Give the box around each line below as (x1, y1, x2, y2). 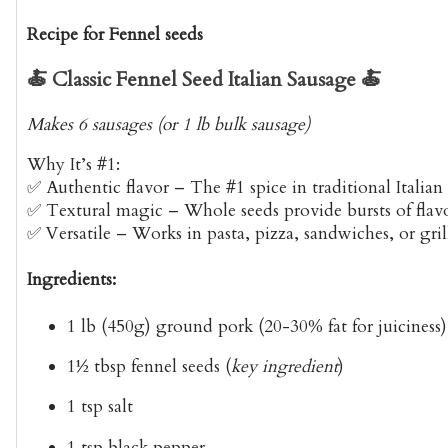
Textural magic (46, 199, 163, 223)
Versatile (46, 222, 111, 246)
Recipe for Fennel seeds (27, 22, 203, 46)
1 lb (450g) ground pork (67, 314, 253, 338)
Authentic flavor (46, 176, 169, 200)
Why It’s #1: (27, 153, 120, 177)
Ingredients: (27, 268, 116, 292)
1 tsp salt (67, 395, 133, 419)
